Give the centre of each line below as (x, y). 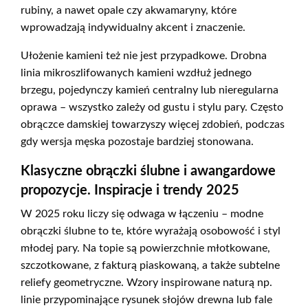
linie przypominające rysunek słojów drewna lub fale (146, 300)
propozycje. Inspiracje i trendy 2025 (130, 191)
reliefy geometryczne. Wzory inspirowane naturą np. (146, 283)
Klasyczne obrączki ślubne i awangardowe (148, 172)
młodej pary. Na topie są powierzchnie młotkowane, (145, 249)
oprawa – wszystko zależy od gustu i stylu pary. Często (152, 108)
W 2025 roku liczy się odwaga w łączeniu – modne (142, 214)
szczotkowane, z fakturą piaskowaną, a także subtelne (150, 266)
